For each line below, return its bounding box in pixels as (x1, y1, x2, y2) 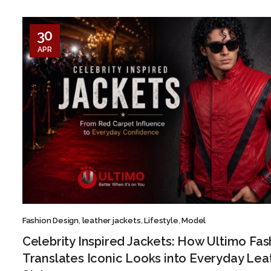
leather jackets (82, 216, 141, 226)
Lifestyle (144, 216, 178, 226)
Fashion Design (22, 216, 79, 226)
